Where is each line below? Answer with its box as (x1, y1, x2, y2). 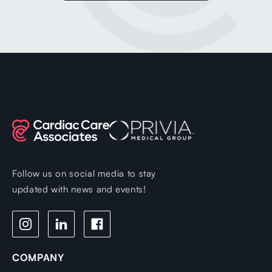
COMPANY (12, 251, 64, 264)
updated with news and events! (12, 183, 146, 195)
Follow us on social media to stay (12, 168, 157, 180)
